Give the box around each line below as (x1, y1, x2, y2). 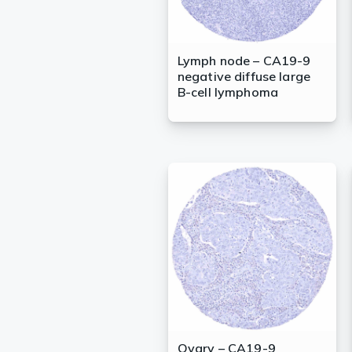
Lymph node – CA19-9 (177, 53, 311, 69)
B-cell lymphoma (177, 84, 279, 101)
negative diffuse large (177, 68, 311, 85)
